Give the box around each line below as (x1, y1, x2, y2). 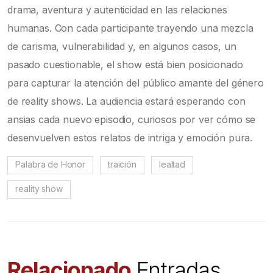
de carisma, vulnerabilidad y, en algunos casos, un (7, 40, 236, 52)
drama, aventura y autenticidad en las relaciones (7, 3, 227, 16)
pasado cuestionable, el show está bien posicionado (7, 58, 243, 71)
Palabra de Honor (15, 159, 86, 170)
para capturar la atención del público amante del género (7, 76, 264, 89)
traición (108, 159, 136, 170)
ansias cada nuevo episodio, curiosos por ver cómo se (7, 113, 256, 126)
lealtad (158, 159, 185, 170)
